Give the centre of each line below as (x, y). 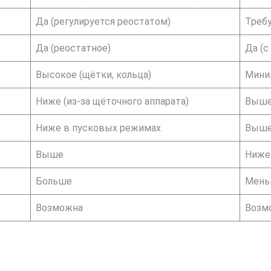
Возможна (59, 207)
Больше (54, 181)
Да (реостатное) (73, 48)
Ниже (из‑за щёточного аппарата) (112, 101)
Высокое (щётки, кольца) (93, 74)
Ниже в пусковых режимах (98, 128)
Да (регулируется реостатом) (103, 21)
